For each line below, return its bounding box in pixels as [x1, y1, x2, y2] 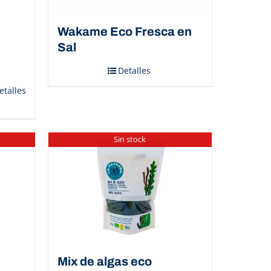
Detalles [117, 64, 151, 76]
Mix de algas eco [57, 255, 152, 269]
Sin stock [114, 134, 146, 145]
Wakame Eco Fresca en [57, 24, 192, 38]
